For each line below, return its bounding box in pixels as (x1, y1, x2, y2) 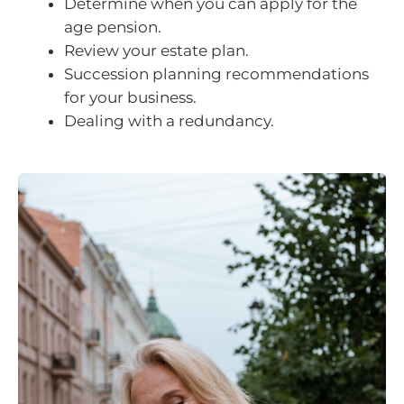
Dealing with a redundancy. (64, 111, 274, 130)
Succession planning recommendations (64, 64, 369, 83)
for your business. (64, 87, 197, 106)
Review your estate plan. (64, 41, 249, 60)
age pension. (64, 17, 161, 36)
